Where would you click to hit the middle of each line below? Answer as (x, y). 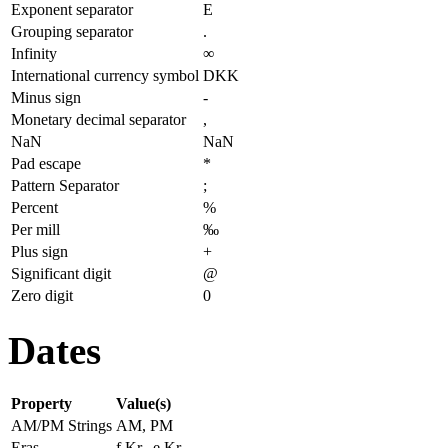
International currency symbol (105, 75)
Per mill (35, 229)
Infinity (34, 53)
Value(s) (143, 404)
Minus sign (46, 97)
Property (41, 404)
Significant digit (61, 273)
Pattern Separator (65, 185)
